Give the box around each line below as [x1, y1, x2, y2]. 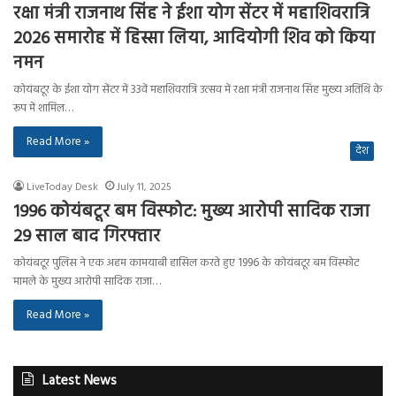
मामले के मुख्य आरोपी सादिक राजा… [13, 271, 161, 291]
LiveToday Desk [27, 178, 98, 196]
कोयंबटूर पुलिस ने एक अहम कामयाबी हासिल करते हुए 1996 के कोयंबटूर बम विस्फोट [13, 253, 359, 272]
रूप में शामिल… [13, 98, 73, 118]
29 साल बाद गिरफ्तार [13, 222, 160, 251]
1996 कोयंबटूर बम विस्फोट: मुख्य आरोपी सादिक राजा [13, 197, 369, 226]
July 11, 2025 [117, 178, 171, 196]
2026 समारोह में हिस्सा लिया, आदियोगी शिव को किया [13, 24, 375, 53]
